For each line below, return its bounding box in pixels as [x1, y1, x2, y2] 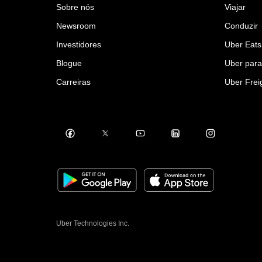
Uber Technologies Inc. [56, 219, 129, 227]
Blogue [56, 58, 82, 68]
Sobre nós [56, 2, 94, 12]
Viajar [225, 2, 246, 12]
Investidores [56, 39, 101, 49]
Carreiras [56, 77, 91, 87]
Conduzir [225, 20, 258, 30]
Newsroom [56, 20, 96, 30]
